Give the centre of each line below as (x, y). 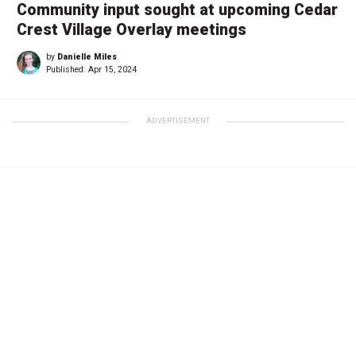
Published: (67, 69)
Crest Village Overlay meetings (132, 29)
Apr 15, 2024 (112, 69)
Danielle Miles (87, 56)
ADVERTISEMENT (178, 120)
